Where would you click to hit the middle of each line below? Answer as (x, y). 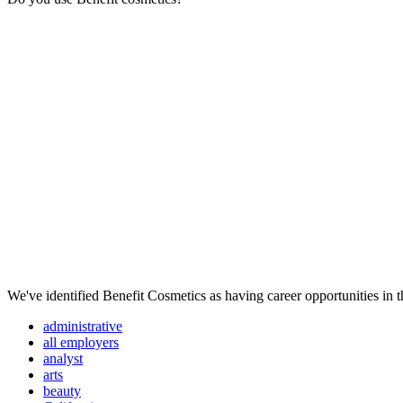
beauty (62, 391)
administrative (83, 327)
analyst (63, 359)
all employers (81, 343)
